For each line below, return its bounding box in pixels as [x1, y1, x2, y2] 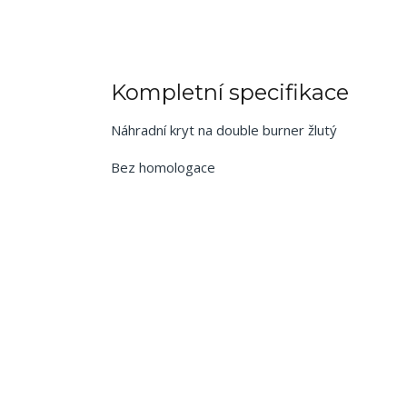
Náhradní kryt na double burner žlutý [111, 121, 337, 140]
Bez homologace [111, 158, 219, 177]
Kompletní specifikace [111, 79, 349, 106]
